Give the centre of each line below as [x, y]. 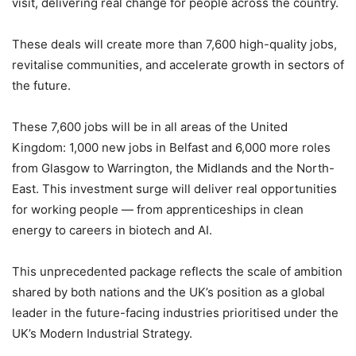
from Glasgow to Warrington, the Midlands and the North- [173, 168]
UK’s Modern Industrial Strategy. [102, 333]
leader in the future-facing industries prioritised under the [175, 312]
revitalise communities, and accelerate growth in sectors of [178, 64]
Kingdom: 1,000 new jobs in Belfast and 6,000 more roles [171, 147]
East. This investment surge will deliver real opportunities [174, 188]
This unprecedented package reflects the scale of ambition [177, 271]
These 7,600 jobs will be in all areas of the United [150, 126]
